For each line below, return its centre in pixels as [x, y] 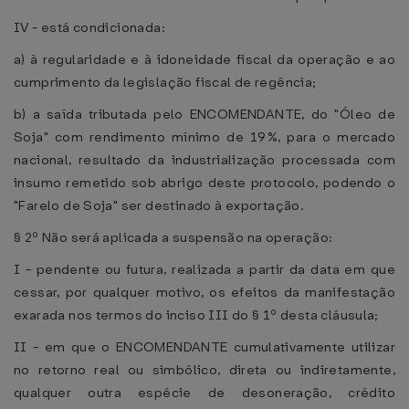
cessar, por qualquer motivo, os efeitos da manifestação [204, 292]
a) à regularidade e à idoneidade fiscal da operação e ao [204, 59]
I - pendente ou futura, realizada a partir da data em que [204, 269]
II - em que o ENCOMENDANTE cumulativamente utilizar [204, 347]
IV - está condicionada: [89, 27]
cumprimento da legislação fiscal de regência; [165, 82]
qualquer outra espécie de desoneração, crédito [204, 393]
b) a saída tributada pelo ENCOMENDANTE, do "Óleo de [204, 114]
